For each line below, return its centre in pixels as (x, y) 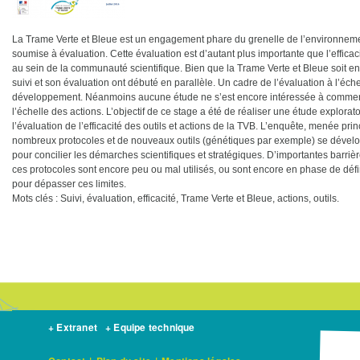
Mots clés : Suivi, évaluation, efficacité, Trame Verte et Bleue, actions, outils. (176, 199)
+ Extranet (73, 327)
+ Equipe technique (150, 327)
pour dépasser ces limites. (69, 184)
